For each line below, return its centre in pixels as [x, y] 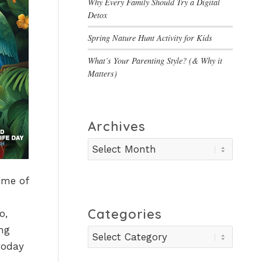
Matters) [103, 73]
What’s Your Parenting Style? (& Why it [155, 61]
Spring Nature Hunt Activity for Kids [150, 38]
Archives [117, 126]
